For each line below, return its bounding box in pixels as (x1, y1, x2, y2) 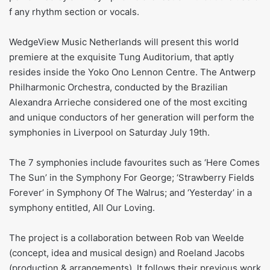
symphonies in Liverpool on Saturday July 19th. (9, 126, 210, 138)
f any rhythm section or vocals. (9, 5, 139, 17)
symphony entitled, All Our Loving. (9, 201, 155, 213)
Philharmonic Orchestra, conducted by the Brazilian (9, 81, 228, 93)
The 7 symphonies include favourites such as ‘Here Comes (9, 156, 260, 168)
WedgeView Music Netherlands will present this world (9, 36, 239, 48)
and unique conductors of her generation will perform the (9, 111, 254, 123)
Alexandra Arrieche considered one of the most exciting (9, 96, 247, 108)
